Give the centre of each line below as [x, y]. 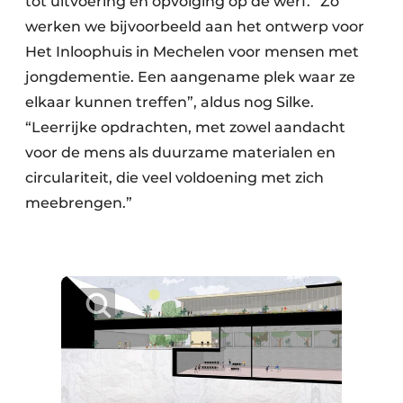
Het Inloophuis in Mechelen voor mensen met [192, 52]
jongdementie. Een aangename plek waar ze [190, 77]
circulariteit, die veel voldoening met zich [175, 178]
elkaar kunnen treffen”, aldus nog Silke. [170, 103]
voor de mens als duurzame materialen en [180, 153]
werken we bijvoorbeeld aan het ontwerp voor [195, 27]
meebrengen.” [79, 203]
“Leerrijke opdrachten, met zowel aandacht [185, 128]
